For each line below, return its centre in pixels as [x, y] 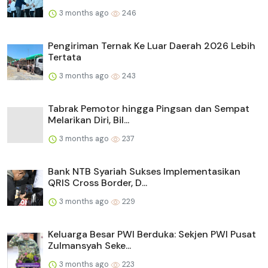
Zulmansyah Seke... [89, 246]
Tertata [65, 57]
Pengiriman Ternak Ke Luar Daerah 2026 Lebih [152, 46]
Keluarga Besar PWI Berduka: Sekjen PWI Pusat [152, 234]
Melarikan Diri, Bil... [89, 120]
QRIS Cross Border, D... [98, 183]
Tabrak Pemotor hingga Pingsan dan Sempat [149, 109]
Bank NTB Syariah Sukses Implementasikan [144, 172]
